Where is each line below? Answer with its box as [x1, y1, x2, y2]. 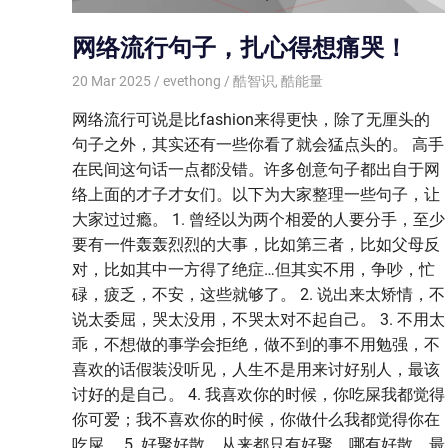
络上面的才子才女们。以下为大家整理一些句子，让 [72, 184, 440, 204]
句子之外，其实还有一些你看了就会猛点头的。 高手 [72, 134, 444, 154]
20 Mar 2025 [72, 72, 151, 89]
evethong [162, 72, 221, 89]
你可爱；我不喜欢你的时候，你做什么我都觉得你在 [72, 409, 440, 429]
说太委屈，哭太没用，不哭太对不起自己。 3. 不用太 [72, 309, 445, 329]
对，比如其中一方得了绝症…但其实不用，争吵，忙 [72, 259, 435, 279]
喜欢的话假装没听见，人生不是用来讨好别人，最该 [72, 359, 440, 379]
